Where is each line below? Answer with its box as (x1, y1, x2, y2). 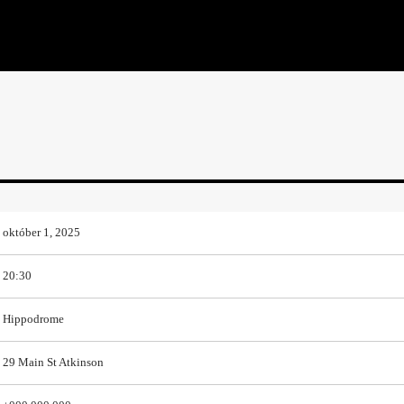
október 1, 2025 (2, 226, 80, 240)
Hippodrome (2, 313, 64, 326)
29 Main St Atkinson (2, 356, 104, 370)
